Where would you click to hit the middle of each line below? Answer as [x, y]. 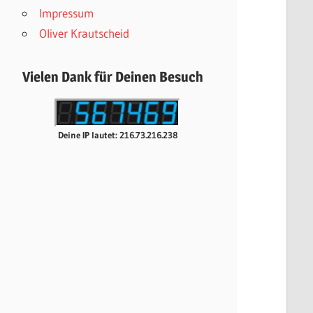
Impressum [66, 13]
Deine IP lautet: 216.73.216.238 [117, 134]
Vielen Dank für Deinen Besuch [112, 77]
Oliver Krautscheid [84, 33]
